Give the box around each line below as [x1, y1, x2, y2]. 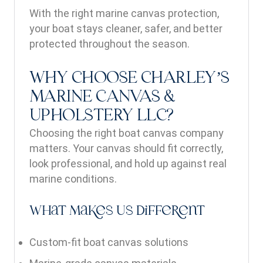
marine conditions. [29, 173, 117, 185]
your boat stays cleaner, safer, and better [29, 22, 222, 35]
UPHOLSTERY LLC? [29, 108, 174, 124]
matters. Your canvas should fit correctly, [29, 142, 223, 154]
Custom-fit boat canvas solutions [29, 236, 188, 248]
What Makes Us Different [29, 205, 205, 218]
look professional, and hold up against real [29, 157, 227, 170]
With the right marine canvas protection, [29, 7, 219, 19]
